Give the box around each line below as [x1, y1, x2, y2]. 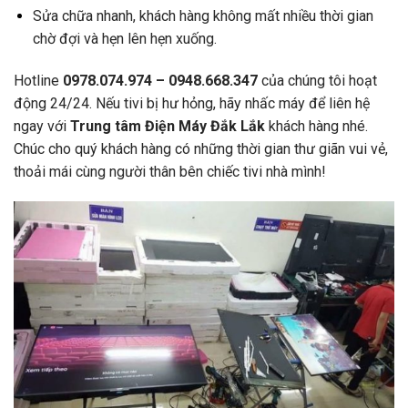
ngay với [14, 117, 70, 135]
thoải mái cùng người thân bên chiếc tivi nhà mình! [14, 162, 326, 180]
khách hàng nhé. [265, 117, 368, 135]
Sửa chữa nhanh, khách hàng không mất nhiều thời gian [32, 6, 373, 25]
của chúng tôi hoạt [258, 71, 377, 89]
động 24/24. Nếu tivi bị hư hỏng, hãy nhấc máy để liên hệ [14, 94, 370, 112]
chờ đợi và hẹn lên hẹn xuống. [32, 29, 217, 47]
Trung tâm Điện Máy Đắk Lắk [70, 117, 265, 135]
